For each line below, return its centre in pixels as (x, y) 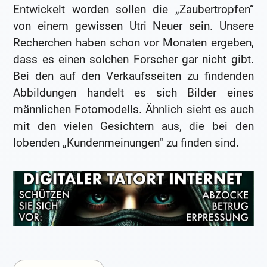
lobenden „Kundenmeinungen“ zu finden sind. (126, 143)
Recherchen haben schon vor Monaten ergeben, (133, 43)
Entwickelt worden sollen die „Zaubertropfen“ (133, 10)
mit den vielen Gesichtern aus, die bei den (133, 126)
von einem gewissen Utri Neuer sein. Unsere (133, 26)
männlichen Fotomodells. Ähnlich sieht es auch (133, 110)
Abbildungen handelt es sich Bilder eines (133, 93)
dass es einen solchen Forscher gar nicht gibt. (133, 60)
